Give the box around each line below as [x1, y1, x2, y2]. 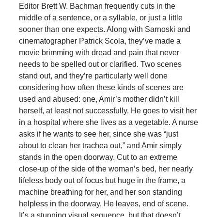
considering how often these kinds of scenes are [18, 83, 184, 92]
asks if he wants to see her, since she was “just [18, 129, 178, 138]
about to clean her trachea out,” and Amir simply [18, 141, 182, 150]
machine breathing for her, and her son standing [18, 187, 182, 196]
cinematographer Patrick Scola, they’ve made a [18, 36, 181, 45]
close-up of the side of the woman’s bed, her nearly [18, 164, 193, 173]
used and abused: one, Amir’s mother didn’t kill [18, 94, 179, 103]
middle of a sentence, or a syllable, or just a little [18, 13, 183, 22]
